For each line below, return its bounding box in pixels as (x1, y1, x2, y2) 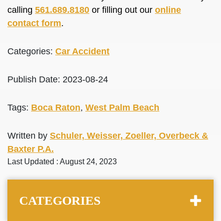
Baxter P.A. (7, 144, 54, 154)
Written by (7, 131, 50, 141)
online (155, 5, 181, 15)
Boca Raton (31, 103, 80, 112)
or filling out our (89, 5, 155, 15)
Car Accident (55, 46, 110, 56)
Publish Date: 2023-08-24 (7, 74, 108, 84)
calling (7, 5, 35, 15)
